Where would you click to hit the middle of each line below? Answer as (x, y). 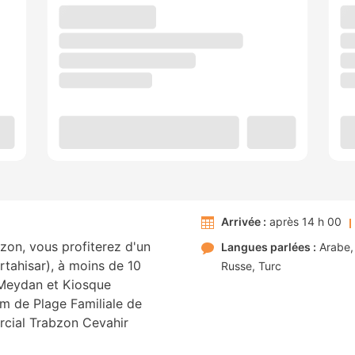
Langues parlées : (269, 247)
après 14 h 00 (304, 222)
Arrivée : (244, 222)
